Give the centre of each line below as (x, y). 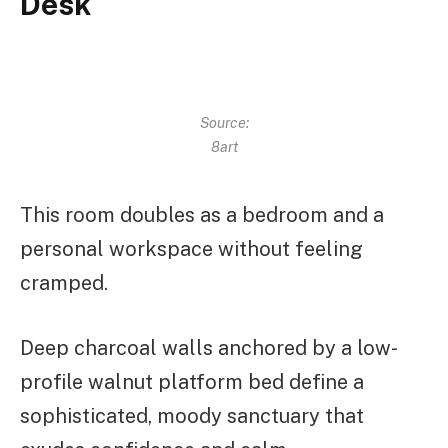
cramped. (64, 282)
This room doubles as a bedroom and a (202, 214)
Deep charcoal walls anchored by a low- (209, 347)
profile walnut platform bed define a (192, 381)
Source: (224, 122)
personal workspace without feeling (191, 248)
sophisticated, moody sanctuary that (192, 415)
